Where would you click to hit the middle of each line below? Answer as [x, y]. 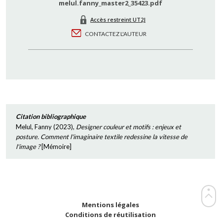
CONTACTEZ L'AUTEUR [115, 34]
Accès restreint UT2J [118, 19]
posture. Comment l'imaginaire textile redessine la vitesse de [102, 137]
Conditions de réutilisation [110, 215]
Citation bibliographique [51, 116]
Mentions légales [110, 205]
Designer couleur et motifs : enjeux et [129, 127]
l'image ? [28, 147]
